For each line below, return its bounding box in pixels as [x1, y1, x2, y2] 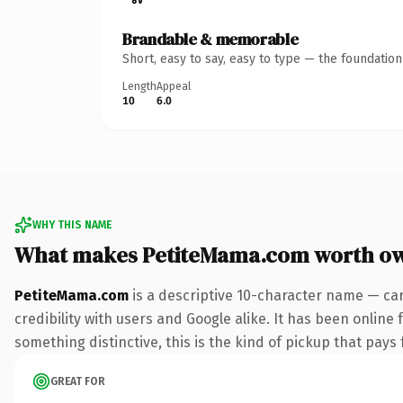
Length [122, 79, 157, 93]
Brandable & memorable [122, 27, 299, 50]
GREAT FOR [50, 374, 105, 388]
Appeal [157, 79, 191, 93]
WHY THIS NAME [32, 218, 112, 231]
